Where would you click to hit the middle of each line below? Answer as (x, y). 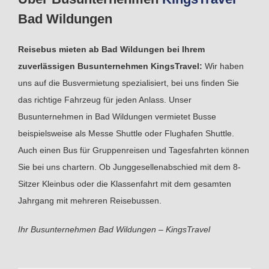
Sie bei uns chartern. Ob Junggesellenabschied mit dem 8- (129, 167)
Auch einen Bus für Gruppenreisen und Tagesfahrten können (134, 150)
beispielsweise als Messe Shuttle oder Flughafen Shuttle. (126, 133)
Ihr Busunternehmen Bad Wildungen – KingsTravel (114, 229)
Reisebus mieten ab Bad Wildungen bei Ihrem (111, 49)
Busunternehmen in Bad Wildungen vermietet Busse (117, 116)
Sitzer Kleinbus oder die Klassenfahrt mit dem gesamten (125, 183)
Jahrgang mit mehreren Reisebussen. (90, 200)
